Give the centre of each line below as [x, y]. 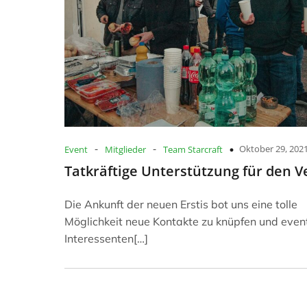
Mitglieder [125, 150]
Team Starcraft [193, 150]
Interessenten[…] [106, 239]
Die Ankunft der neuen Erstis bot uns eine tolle [181, 205]
